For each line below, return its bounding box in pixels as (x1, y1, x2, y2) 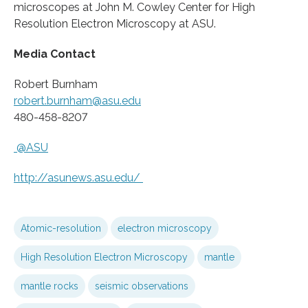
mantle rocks (21, 280, 78, 291)
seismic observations (95, 280, 188, 291)
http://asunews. (14, 170, 94, 184)
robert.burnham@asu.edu (14, 93, 141, 107)
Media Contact (14, 47, 96, 60)
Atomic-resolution (21, 222, 101, 234)
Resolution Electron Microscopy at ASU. (14, 16, 216, 30)
